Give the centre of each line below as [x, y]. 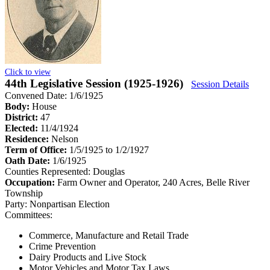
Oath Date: [29, 160]
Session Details [220, 84]
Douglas [109, 171]
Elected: [23, 128]
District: [23, 117]
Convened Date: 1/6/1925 [54, 95]
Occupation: [31, 182]
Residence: [28, 139]
